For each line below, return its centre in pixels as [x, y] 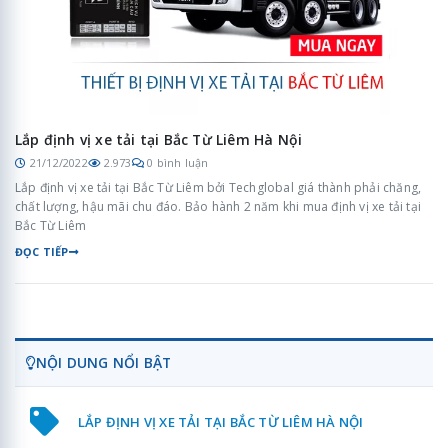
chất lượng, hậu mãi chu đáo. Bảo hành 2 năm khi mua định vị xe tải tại [218, 207]
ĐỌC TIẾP [42, 252]
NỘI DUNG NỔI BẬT [104, 363]
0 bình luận [178, 163]
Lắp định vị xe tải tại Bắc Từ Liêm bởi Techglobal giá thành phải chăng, [218, 188]
